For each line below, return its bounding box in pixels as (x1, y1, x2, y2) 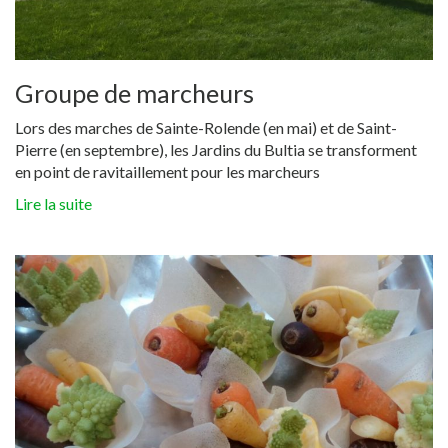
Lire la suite (15, 194, 92, 214)
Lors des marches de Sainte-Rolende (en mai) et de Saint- (15, 118, 397, 138)
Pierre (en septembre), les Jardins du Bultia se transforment (15, 140, 417, 160)
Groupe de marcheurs (15, 78, 254, 109)
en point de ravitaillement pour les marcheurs (15, 162, 320, 182)
